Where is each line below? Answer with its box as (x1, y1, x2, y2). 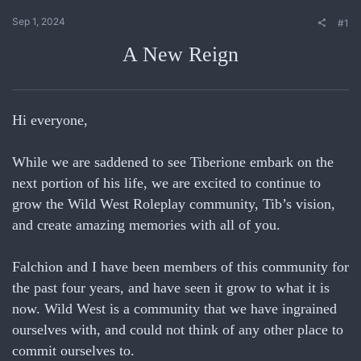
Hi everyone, (12, 112, 88, 128)
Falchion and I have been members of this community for (12, 259, 349, 275)
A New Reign (122, 43, 239, 66)
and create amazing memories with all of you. (12, 217, 280, 233)
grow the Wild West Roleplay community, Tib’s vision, (12, 196, 335, 212)
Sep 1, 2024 (12, 15, 65, 27)
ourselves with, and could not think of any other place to (12, 322, 343, 338)
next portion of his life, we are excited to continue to (12, 175, 321, 191)
